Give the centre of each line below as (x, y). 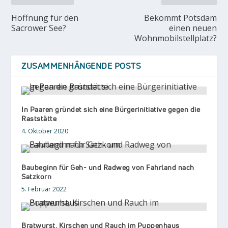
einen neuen (193, 28)
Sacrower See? (39, 28)
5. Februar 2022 (44, 189)
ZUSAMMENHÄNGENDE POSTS (81, 65)
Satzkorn (37, 176)
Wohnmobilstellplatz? (175, 38)
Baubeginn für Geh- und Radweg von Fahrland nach (108, 167)
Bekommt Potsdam (180, 18)
